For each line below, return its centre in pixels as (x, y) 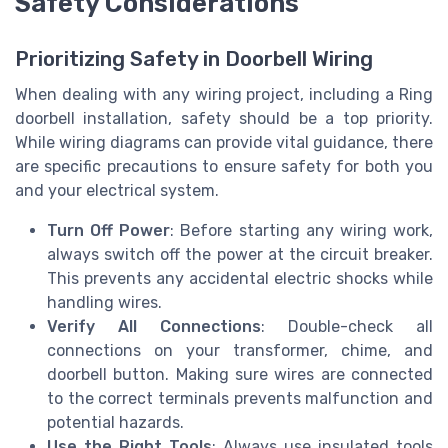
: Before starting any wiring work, (302, 230)
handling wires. (104, 302)
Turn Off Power (109, 230)
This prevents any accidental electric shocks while (240, 278)
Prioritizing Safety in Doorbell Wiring (194, 58)
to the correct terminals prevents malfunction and (240, 398)
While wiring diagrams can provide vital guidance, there (224, 142)
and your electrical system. (117, 190)
